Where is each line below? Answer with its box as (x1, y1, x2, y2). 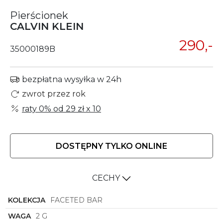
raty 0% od (22, 104, 66, 113)
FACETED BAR (50, 195, 103, 205)
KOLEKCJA (8, 195, 46, 205)
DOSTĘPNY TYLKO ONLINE (56, 141, 167, 151)
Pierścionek (10, 9, 68, 21)
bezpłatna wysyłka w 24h (20, 75, 121, 84)
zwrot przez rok (22, 89, 86, 99)
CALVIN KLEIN (10, 20, 84, 32)
